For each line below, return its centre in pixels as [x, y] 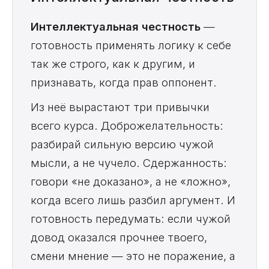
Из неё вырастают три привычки [120, 107]
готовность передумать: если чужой [131, 219]
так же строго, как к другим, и [113, 64]
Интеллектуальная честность [116, 27]
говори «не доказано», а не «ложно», [131, 182]
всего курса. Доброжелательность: [127, 126]
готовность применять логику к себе [131, 45]
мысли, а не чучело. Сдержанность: [129, 163]
